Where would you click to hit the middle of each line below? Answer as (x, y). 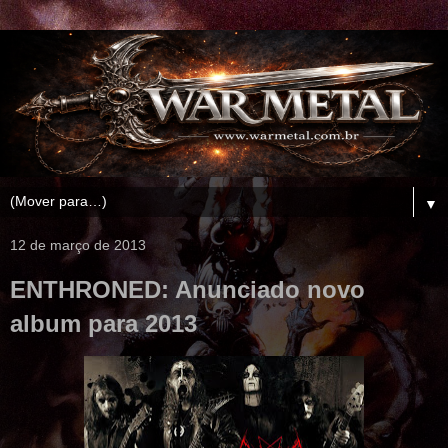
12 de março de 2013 (78, 244)
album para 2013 (103, 323)
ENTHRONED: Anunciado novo (187, 289)
